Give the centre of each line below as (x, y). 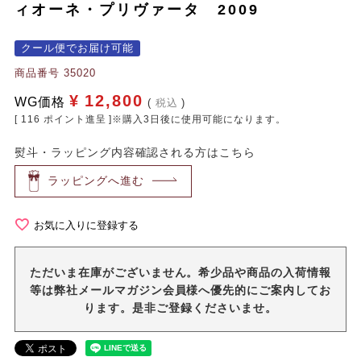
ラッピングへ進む (96, 181)
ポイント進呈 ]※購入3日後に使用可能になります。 (164, 119)
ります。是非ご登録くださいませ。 (180, 308)
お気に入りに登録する (86, 226)
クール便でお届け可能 (77, 48)
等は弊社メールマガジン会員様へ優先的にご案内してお (180, 290)
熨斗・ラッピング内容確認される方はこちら (135, 152)
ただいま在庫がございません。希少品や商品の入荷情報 (180, 273)
